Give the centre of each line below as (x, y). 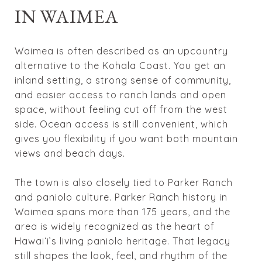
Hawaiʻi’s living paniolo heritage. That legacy (123, 241)
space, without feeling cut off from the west (121, 109)
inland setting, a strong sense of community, (123, 80)
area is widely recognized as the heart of (115, 226)
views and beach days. (70, 153)
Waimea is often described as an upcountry (121, 51)
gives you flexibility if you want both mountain (126, 138)
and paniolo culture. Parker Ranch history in (121, 197)
